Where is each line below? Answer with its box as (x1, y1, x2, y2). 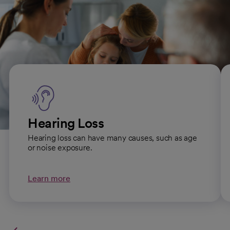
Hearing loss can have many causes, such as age (28, 132, 197, 143)
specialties (9, 28, 80, 47)
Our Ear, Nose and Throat (9, 13, 174, 32)
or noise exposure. (28, 142, 92, 152)
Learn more (28, 173, 70, 183)
